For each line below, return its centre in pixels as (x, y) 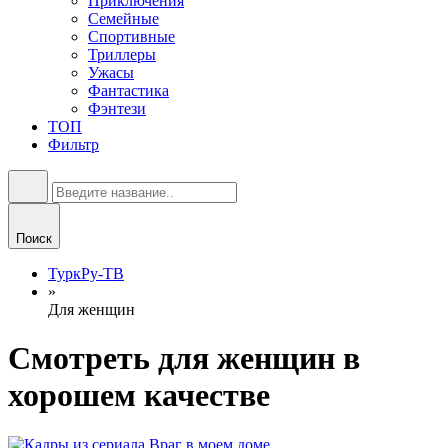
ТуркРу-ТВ (86, 273)
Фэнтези (117, 108)
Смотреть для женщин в (184, 358)
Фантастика (128, 90)
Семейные (123, 18)
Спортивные (131, 36)
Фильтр (73, 144)
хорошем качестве (139, 395)
